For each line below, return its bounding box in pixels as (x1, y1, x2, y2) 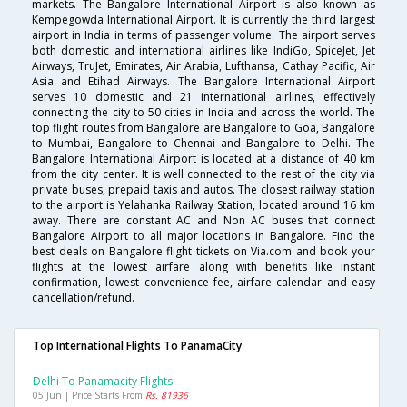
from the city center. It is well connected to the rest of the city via (32, 166, 375, 183)
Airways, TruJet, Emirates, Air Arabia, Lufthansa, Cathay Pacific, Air (32, 58, 375, 74)
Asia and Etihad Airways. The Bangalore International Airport (32, 74, 375, 90)
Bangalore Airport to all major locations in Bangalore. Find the (32, 228, 375, 244)
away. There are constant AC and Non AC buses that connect (32, 213, 375, 229)
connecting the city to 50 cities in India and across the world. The (32, 104, 375, 121)
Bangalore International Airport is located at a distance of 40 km (32, 151, 375, 167)
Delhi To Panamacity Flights (33, 373, 173, 390)
